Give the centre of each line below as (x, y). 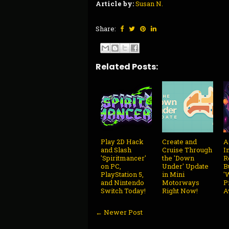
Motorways (181, 182)
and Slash (116, 150)
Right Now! (180, 190)
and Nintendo (122, 182)
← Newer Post (119, 212)
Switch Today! (123, 190)
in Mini (173, 174)
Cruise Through (187, 150)
